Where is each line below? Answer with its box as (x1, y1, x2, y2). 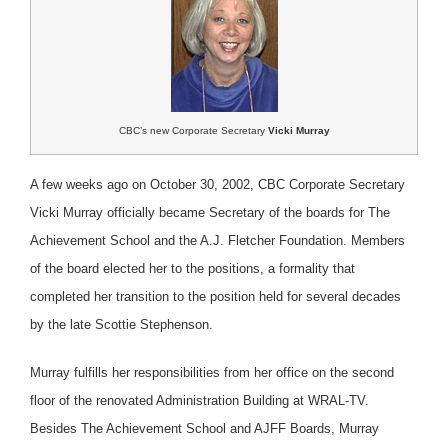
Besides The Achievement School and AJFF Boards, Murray (30, 420, 379, 436)
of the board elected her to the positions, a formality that (30, 260, 355, 276)
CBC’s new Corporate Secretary (118, 124, 268, 136)
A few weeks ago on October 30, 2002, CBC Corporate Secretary (30, 176, 405, 192)
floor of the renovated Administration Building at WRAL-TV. (30, 392, 369, 408)
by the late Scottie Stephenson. (30, 316, 213, 332)
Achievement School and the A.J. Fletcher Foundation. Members (30, 232, 405, 248)
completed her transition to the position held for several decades (30, 288, 401, 304)
